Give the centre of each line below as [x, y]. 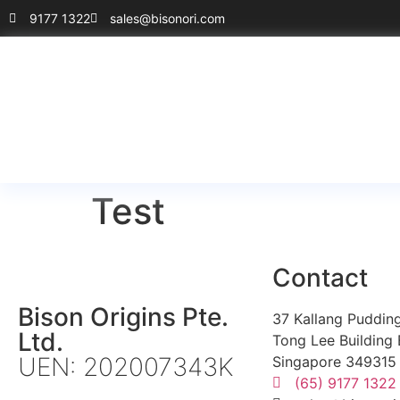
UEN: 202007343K [126, 367]
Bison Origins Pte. [123, 317]
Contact [320, 278]
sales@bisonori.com [167, 18]
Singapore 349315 [334, 362]
